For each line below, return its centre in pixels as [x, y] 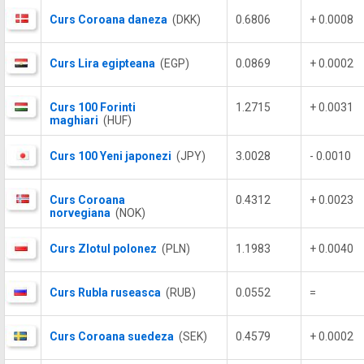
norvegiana [80, 213]
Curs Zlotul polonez [103, 249]
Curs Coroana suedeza [112, 336]
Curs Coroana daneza [108, 19]
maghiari [74, 120]
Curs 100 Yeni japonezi [110, 156]
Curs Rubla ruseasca [105, 292]
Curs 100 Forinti [93, 107]
